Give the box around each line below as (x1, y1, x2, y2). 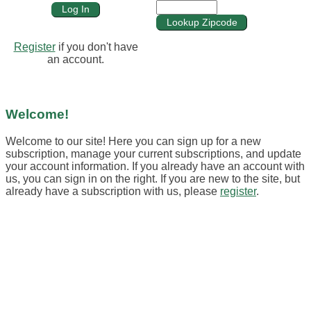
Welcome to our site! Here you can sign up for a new (6, 135, 261, 148)
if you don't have (55, 41, 138, 53)
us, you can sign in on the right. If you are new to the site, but (6, 173, 300, 185)
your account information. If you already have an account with (6, 160, 305, 173)
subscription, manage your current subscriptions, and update (6, 148, 301, 160)
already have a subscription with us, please (6, 185, 220, 198)
